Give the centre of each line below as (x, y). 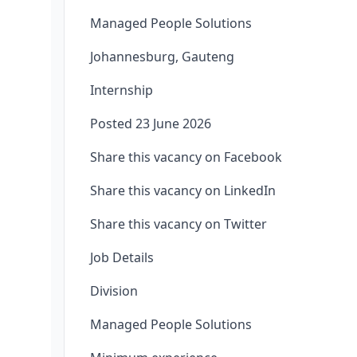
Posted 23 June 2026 (151, 124)
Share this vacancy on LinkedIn (183, 190)
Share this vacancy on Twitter (178, 224)
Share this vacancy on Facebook (186, 157)
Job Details (122, 257)
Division (114, 291)
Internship (122, 90)
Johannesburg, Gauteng (162, 57)
